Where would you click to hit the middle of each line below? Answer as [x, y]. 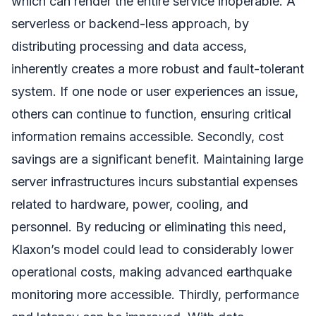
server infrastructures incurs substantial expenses [154, 181]
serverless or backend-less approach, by [130, 23]
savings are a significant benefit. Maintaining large [157, 159]
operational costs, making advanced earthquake [152, 272]
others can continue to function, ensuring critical [151, 114]
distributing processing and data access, [129, 46]
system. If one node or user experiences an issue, [155, 91]
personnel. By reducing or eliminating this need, [149, 226]
